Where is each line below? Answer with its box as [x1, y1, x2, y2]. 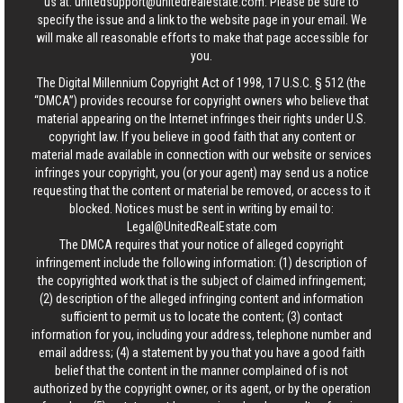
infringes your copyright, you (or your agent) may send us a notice [34, 166, 369, 180]
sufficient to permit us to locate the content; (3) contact [60, 309, 343, 324]
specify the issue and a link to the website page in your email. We [36, 13, 367, 27]
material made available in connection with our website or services [31, 148, 372, 162]
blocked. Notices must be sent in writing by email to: [69, 201, 334, 216]
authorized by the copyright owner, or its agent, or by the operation [32, 381, 371, 396]
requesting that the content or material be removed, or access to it [32, 184, 371, 198]
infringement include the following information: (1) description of [36, 255, 367, 270]
